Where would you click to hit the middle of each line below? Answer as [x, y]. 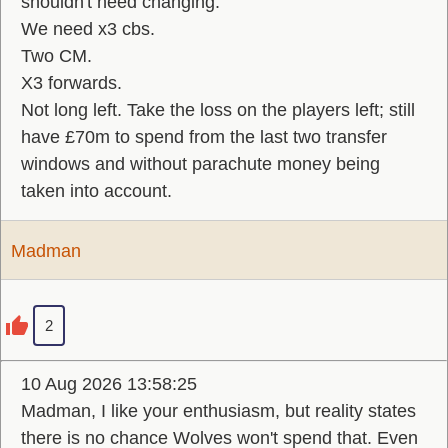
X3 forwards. [71, 83]
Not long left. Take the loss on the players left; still [218, 110]
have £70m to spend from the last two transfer [204, 137]
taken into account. [96, 191]
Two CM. [56, 56]
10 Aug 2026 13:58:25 [109, 384]
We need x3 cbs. [88, 29]
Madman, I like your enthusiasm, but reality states [218, 411]
